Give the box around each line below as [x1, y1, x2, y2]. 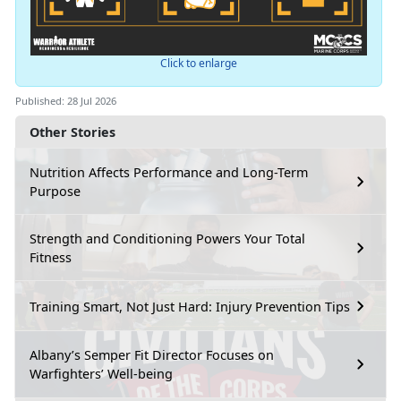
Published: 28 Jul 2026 [15, 94, 116, 108]
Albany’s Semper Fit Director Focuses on [30, 346, 274, 364]
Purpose [30, 183, 81, 200]
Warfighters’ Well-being [30, 365, 173, 383]
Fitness [30, 249, 72, 267]
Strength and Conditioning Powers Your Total [30, 230, 305, 248]
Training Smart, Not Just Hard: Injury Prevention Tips [30, 297, 350, 315]
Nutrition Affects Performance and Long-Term [30, 164, 308, 182]
